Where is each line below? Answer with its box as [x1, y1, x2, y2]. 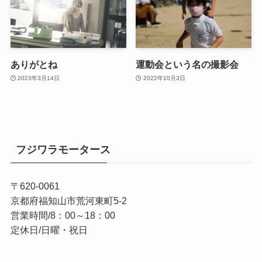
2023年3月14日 [18, 75, 60, 82]
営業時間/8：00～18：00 [10, 209, 115, 220]
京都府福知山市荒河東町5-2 [10, 195, 127, 206]
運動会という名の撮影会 [136, 58, 239, 70]
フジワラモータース [15, 143, 111, 156]
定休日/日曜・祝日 [10, 224, 88, 235]
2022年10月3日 [143, 75, 185, 82]
